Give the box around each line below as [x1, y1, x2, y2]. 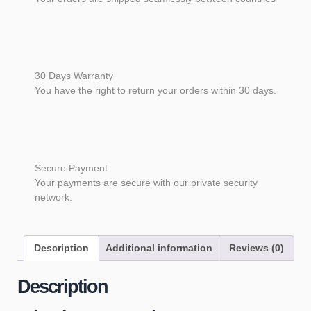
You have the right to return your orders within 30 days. [35, 85, 276, 96]
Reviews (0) [229, 242, 284, 253]
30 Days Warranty [35, 70, 113, 82]
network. [35, 191, 72, 203]
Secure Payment [35, 162, 108, 174]
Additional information [106, 242, 212, 253]
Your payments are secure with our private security [35, 176, 258, 188]
